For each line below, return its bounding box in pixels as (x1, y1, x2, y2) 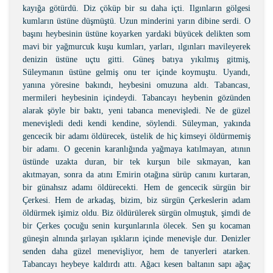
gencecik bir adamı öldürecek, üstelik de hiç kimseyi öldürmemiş (23, 132, 250, 141)
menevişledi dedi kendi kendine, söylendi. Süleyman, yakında (23, 119, 250, 128)
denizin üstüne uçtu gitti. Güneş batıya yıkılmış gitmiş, (23, 55, 250, 64)
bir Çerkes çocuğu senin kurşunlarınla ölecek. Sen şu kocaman (23, 221, 250, 230)
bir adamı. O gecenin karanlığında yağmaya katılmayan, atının (23, 144, 250, 154)
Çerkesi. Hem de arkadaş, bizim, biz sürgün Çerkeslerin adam (23, 196, 250, 205)
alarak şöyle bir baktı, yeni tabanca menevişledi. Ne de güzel (23, 106, 250, 115)
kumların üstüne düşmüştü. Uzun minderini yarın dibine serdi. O (23, 16, 250, 26)
